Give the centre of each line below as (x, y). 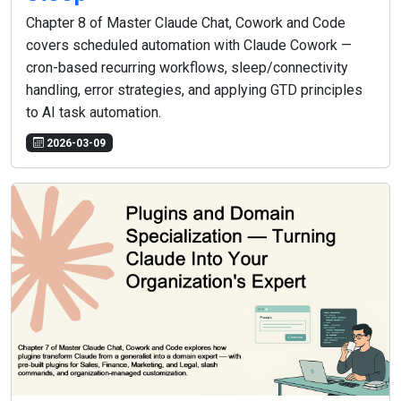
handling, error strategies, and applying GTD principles (194, 90)
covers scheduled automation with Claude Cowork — (189, 45)
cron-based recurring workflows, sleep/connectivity (187, 67)
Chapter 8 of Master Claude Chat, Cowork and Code (186, 22)
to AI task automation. (94, 112)
